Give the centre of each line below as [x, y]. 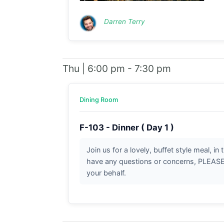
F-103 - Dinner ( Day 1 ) [126, 127]
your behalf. [106, 172]
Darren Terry [124, 21]
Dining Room [98, 99]
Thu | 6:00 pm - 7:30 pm [116, 68]
